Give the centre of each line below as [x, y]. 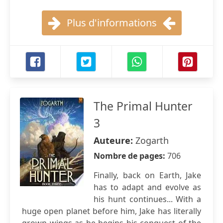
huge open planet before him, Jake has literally [111, 211]
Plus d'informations [111, 23]
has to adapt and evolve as [147, 187]
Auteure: [114, 140]
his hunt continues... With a [147, 199]
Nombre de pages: [130, 156]
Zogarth [152, 140]
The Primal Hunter [143, 106]
